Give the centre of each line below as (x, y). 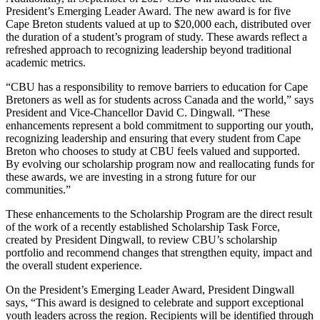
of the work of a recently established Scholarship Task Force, (143, 227)
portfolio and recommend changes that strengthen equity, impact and (159, 253)
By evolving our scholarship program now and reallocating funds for (160, 164)
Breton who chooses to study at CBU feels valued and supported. (153, 151)
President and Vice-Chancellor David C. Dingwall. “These (138, 113)
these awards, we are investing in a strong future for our (131, 177)
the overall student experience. (74, 266)
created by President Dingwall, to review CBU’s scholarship (141, 240)
